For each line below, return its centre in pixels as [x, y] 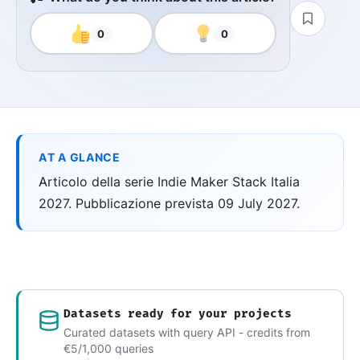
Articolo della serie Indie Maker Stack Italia [169, 182]
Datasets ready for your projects [178, 314]
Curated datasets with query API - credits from [187, 333]
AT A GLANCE [80, 157]
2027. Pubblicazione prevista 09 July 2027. [169, 204]
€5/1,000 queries [108, 349]
